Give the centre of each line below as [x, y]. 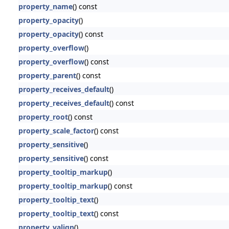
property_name [45, 6]
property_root [43, 117]
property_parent [47, 75]
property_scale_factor [56, 130]
